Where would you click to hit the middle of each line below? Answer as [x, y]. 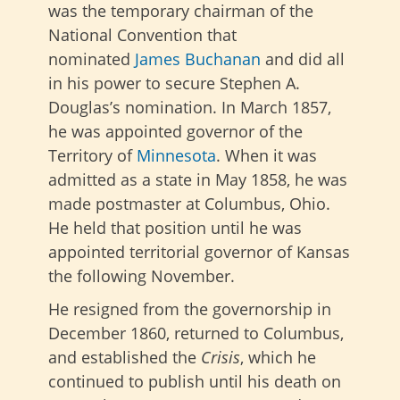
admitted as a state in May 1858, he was [198, 179]
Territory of [92, 155]
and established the [125, 357]
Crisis [221, 357]
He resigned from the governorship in [190, 309]
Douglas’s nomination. [133, 107]
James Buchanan [198, 59]
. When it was [267, 155]
